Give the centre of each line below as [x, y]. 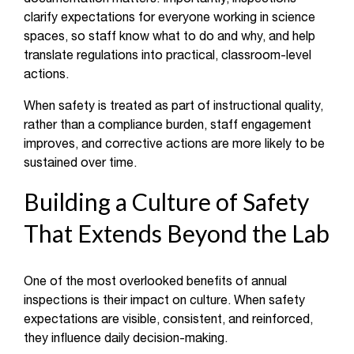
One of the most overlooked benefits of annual [155, 282]
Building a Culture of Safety [166, 202]
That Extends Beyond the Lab [177, 233]
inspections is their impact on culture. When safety [164, 301]
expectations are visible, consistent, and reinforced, [168, 320]
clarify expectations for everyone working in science [169, 19]
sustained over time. [80, 164]
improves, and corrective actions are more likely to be [174, 145]
